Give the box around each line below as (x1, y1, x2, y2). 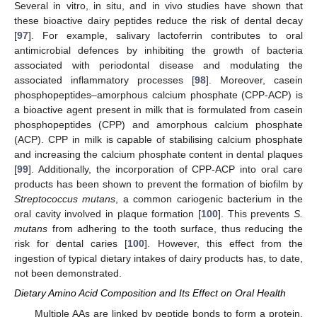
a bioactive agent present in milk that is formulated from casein (14, 104, 303, 116)
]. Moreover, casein (206, 74, 303, 86)
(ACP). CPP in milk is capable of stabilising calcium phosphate (14, 134, 303, 146)
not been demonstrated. (14, 267, 122, 279)
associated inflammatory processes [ (14, 74, 195, 86)
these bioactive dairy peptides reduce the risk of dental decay (14, 15, 303, 27)
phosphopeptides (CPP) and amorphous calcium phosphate (14, 119, 303, 131)
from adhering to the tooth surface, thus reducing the (47, 223, 303, 235)
